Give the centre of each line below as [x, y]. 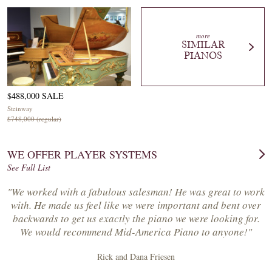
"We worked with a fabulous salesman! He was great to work [136, 192]
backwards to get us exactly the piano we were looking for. [136, 218]
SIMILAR [203, 45]
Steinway [20, 108]
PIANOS [203, 56]
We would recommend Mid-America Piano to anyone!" [136, 232]
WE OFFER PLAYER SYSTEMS [82, 154]
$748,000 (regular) [34, 119]
